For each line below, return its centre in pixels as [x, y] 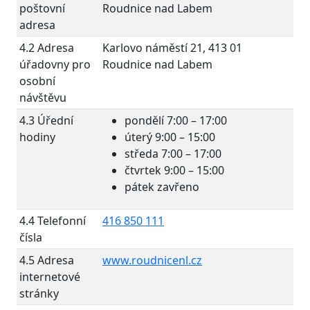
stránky [39, 293]
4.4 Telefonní [53, 221]
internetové [50, 277]
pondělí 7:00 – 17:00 [176, 120]
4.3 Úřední [46, 120]
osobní [37, 81]
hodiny [37, 137]
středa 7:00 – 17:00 [173, 154]
